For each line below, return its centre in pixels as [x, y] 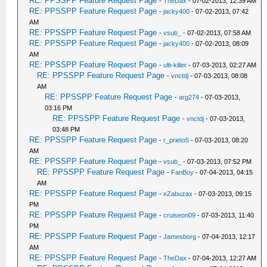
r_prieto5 [176, 140]
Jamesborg [180, 237]
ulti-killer [175, 65]
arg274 [189, 97]
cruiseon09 [180, 215]
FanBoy [183, 172]
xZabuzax [178, 194]
